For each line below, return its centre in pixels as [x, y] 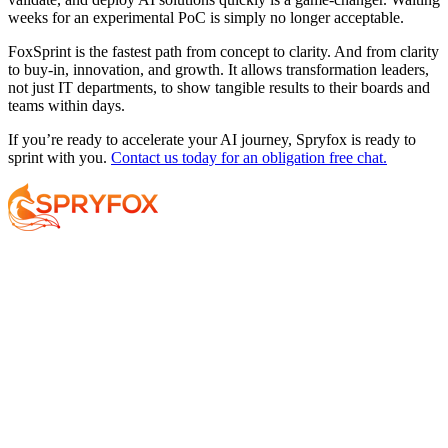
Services [34, 308]
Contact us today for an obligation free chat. [249, 157]
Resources [337, 308]
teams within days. [66, 105]
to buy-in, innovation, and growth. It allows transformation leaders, [218, 69]
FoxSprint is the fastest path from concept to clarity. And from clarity [223, 51]
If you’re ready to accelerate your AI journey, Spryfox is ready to [212, 139]
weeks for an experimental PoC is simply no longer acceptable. [206, 17]
